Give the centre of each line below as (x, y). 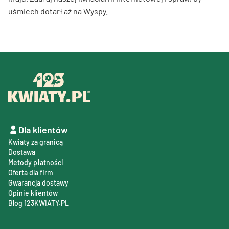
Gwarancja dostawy (38, 183)
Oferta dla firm (31, 173)
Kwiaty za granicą (36, 142)
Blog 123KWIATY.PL (39, 203)
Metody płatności (36, 162)
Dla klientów (43, 130)
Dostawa (22, 152)
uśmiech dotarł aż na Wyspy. (58, 11)
